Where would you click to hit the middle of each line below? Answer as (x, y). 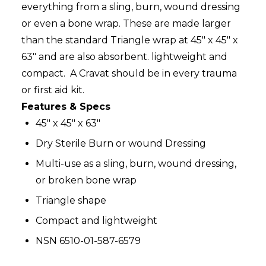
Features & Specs (66, 107)
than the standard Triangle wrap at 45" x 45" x (130, 40)
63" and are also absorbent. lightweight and (124, 57)
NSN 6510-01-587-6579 (88, 241)
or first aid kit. (55, 90)
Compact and (69, 221)
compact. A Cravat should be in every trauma (129, 74)
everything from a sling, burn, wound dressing (131, 7)
